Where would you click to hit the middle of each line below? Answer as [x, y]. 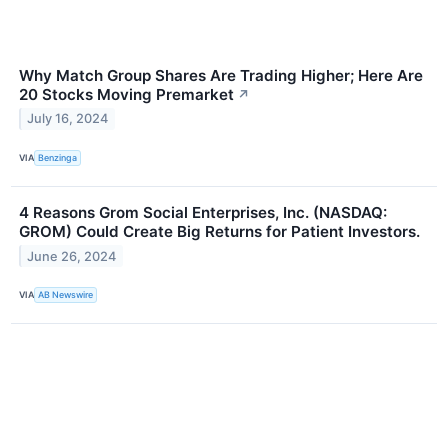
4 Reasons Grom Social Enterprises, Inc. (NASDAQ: [203, 212]
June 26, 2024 [72, 256]
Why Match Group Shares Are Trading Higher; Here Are [221, 75]
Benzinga [58, 158]
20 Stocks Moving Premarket [126, 94]
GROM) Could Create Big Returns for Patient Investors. [219, 231]
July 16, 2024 [68, 119]
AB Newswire [66, 295]
